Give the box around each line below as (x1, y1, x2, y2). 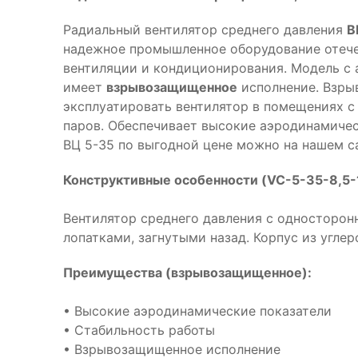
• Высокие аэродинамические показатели (63, 303, 332, 319)
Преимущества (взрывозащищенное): (63, 265, 312, 280)
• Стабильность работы (63, 322, 215, 338)
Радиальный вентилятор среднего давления (63, 22, 347, 38)
